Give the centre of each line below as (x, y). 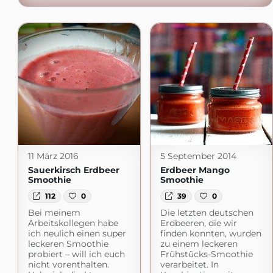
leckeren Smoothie (68, 244)
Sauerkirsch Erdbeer (73, 170)
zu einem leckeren (199, 244)
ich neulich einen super (77, 234)
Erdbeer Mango (195, 170)
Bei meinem (54, 213)
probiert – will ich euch (76, 254)
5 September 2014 (198, 156)
